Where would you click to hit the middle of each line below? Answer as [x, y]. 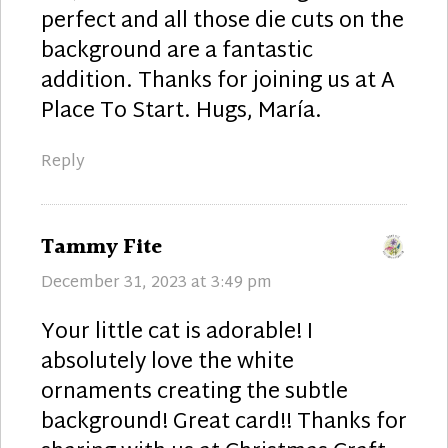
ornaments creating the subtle [194, 392]
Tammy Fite [101, 247]
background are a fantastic [177, 51]
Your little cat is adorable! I [177, 332]
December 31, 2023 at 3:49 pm [156, 283]
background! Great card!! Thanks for [224, 422]
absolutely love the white [167, 362]
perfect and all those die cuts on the [222, 21]
